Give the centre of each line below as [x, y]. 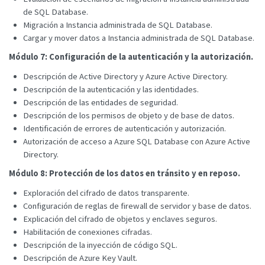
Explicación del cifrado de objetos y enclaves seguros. [120, 219]
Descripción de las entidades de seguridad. [101, 102]
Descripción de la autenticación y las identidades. [111, 89]
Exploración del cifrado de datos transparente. [106, 193]
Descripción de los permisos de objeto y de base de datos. [129, 115]
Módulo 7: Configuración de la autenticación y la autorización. [131, 56]
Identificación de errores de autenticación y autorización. [125, 128]
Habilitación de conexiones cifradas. [88, 232]
